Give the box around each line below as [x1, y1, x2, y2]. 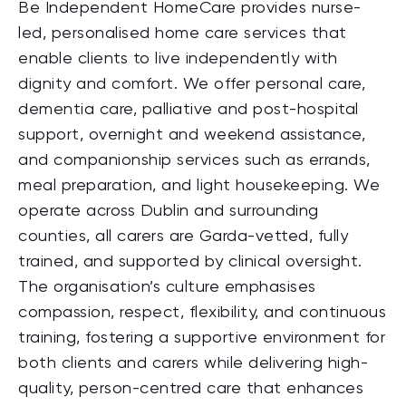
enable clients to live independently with [18, 51, 338, 67]
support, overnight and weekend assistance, [18, 127, 365, 143]
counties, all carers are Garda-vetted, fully [18, 228, 348, 245]
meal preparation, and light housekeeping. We [18, 178, 380, 194]
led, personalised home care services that [18, 25, 347, 42]
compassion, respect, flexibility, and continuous [18, 304, 386, 321]
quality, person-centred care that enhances [18, 381, 363, 397]
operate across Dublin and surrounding [18, 203, 319, 219]
